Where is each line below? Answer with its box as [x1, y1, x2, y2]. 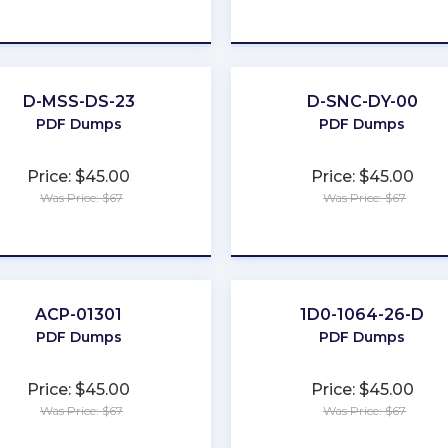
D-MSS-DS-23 [22, 92, 135, 111]
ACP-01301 [35, 305, 123, 324]
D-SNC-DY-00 [306, 92, 418, 111]
